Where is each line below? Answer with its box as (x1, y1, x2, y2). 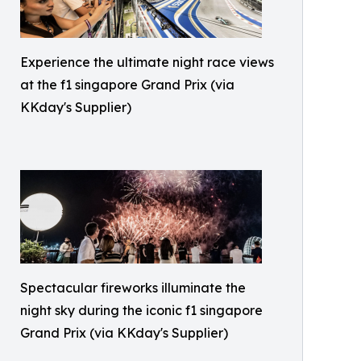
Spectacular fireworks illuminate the (20, 279, 246, 296)
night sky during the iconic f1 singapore (20, 301, 263, 318)
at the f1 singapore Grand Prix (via (20, 76, 234, 93)
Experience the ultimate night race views (20, 53, 274, 70)
